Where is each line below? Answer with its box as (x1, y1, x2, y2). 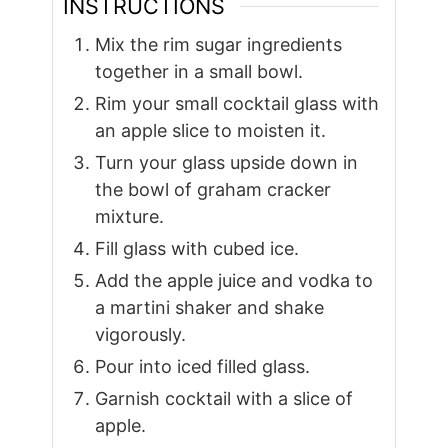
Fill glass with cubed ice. (95, 238, 300, 260)
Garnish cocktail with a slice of (95, 388, 354, 410)
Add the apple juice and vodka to (95, 270, 374, 292)
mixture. (95, 206, 165, 228)
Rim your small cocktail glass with (95, 93, 380, 115)
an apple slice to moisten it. (95, 120, 327, 142)
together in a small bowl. (95, 61, 304, 83)
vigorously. (95, 324, 187, 346)
